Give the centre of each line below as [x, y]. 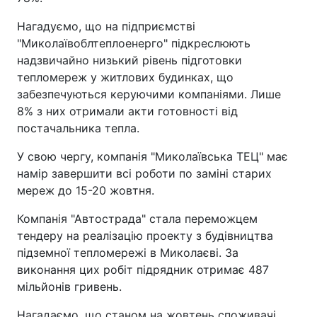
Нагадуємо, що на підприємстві [106, 26]
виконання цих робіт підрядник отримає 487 [143, 270]
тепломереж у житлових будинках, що [125, 77]
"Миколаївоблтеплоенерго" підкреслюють [134, 43]
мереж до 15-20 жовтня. [86, 190]
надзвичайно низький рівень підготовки [129, 60]
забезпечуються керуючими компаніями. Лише [149, 94]
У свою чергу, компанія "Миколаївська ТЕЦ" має [152, 156]
